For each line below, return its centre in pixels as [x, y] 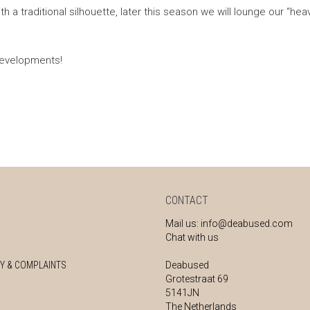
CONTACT [187, 201]
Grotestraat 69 [197, 279]
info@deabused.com [247, 224]
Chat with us [192, 238]
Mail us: [183, 224]
